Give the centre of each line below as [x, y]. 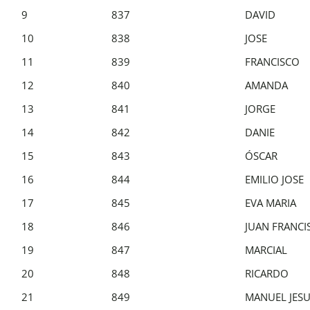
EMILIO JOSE [274, 179]
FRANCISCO [272, 61]
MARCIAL [266, 249]
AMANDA [266, 85]
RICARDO [267, 273]
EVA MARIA [271, 202]
